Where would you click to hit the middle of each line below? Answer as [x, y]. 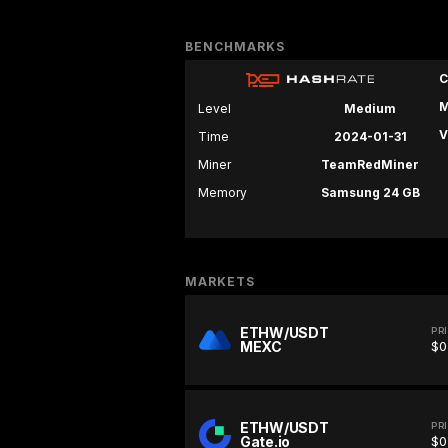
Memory [222, 193]
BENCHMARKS [235, 47]
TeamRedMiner [370, 165]
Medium [370, 109]
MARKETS [220, 282]
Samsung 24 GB [370, 193]
